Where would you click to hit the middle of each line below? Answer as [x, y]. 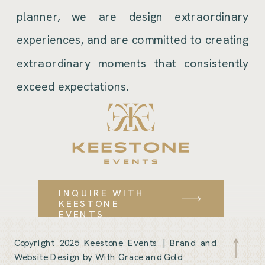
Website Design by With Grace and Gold [98, 257]
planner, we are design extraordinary [133, 17]
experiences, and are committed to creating [133, 40]
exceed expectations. [73, 86]
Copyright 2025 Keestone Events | [92, 243]
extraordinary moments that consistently [133, 63]
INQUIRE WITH [102, 193]
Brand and [193, 243]
